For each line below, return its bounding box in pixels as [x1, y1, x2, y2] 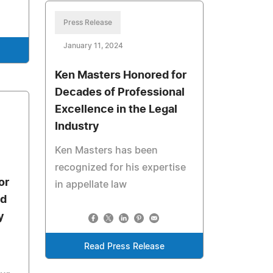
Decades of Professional [55, 87, 185, 98]
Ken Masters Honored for [55, 70, 187, 81]
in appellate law [55, 180, 127, 190]
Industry [55, 121, 100, 132]
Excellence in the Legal [55, 104, 178, 115]
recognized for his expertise [55, 163, 186, 172]
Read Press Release [84, 243, 165, 251]
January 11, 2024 [63, 42, 124, 49]
